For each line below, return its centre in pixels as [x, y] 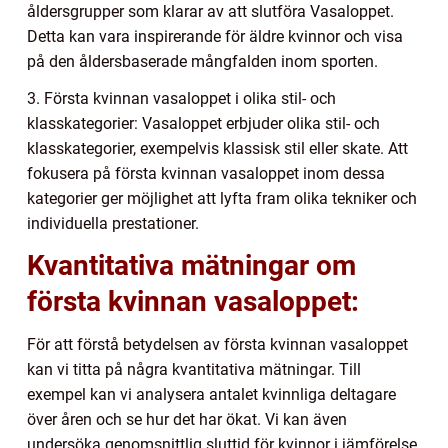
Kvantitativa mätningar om [191, 265]
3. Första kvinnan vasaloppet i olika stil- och [181, 98]
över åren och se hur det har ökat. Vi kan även [187, 419]
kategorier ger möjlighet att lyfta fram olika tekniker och [222, 198]
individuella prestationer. [113, 223]
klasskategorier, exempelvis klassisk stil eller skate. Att [217, 148]
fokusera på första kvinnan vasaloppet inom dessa [206, 173]
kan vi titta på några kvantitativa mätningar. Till [194, 369]
